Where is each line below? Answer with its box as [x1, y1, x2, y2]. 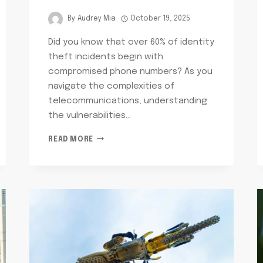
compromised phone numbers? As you [48, 66, 213, 76]
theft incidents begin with [48, 52, 164, 62]
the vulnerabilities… [48, 110, 131, 120]
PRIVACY [92, 145, 125, 153]
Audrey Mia [77, 15, 116, 23]
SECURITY [92, 168, 131, 176]
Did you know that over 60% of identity [48, 37, 215, 47]
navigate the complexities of [48, 81, 175, 91]
